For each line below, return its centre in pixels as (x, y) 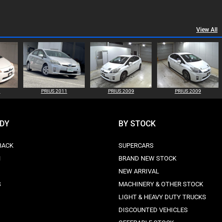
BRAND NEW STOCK (147, 158)
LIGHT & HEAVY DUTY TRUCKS (162, 197)
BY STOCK (137, 124)
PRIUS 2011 (54, 91)
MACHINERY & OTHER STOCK (161, 184)
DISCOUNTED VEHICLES (153, 210)
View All (207, 30)
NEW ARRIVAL (139, 171)
